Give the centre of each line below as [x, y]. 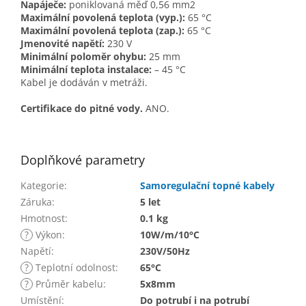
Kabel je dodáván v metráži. [84, 83]
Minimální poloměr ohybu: [83, 57]
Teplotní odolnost [74, 268]
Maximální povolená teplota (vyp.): [103, 18]
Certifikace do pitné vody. [82, 109]
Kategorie [42, 186]
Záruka [36, 202]
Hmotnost [43, 219]
